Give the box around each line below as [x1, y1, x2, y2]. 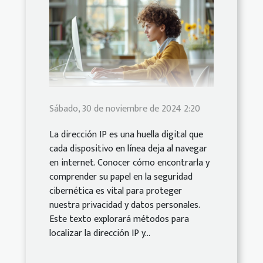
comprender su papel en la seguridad [49, 169, 193, 186]
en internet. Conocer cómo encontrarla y [49, 155, 210, 171]
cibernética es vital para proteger [49, 183, 182, 200]
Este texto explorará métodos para [49, 211, 189, 228]
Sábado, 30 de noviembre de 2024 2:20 [49, 101, 200, 117]
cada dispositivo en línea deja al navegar [49, 141, 207, 157]
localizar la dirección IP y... [49, 225, 150, 242]
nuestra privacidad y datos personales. [49, 197, 200, 214]
